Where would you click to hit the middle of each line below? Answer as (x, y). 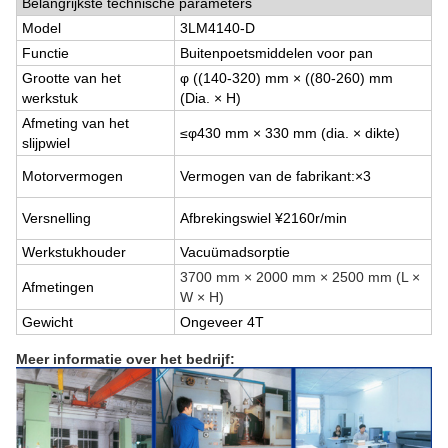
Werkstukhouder (74, 252)
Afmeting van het (75, 123)
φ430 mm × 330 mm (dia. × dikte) (294, 133)
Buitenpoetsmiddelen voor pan (276, 53)
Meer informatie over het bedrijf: (125, 359)
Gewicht (47, 322)
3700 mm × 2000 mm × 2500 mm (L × (300, 277)
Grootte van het (71, 78)
